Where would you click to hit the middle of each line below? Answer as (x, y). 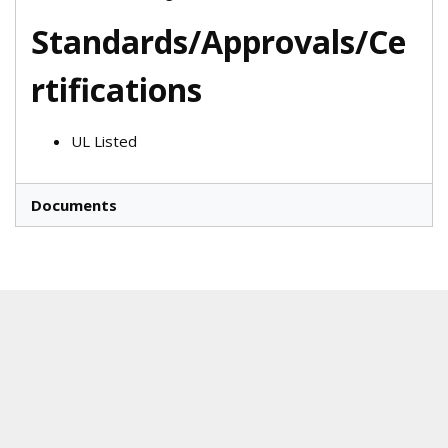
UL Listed (104, 141)
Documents (74, 205)
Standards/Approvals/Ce (218, 42)
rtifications (116, 90)
